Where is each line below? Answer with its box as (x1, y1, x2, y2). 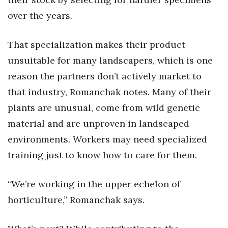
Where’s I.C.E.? (20, 20, 71, 30)
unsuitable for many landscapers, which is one (8, 54, 213, 66)
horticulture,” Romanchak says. (8, 194, 145, 206)
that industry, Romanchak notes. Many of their (8, 86, 211, 98)
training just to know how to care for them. (8, 149, 197, 161)
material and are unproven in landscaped (8, 118, 189, 129)
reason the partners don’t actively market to (8, 70, 202, 82)
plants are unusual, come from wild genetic (8, 102, 200, 113)
